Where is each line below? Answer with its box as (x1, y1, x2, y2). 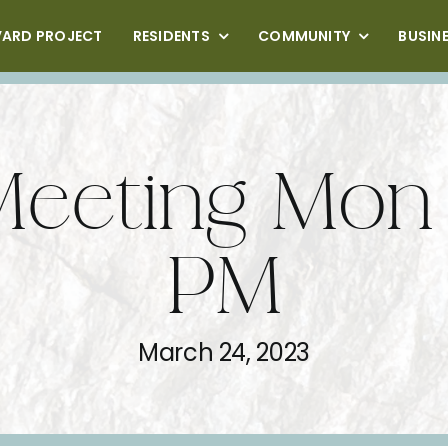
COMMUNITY (258, 26, 351, 46)
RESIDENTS (132, 26, 210, 46)
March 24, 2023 (138, 336, 310, 370)
